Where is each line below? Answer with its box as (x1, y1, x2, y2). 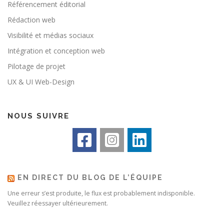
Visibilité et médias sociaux (7, 30, 93, 40)
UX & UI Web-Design (7, 77, 74, 87)
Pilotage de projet (7, 61, 65, 71)
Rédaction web (7, 15, 55, 25)
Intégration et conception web (7, 46, 105, 56)
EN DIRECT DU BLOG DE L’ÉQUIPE (17, 173, 163, 182)
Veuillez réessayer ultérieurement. (7, 199, 108, 208)
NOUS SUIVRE (7, 111, 69, 121)
